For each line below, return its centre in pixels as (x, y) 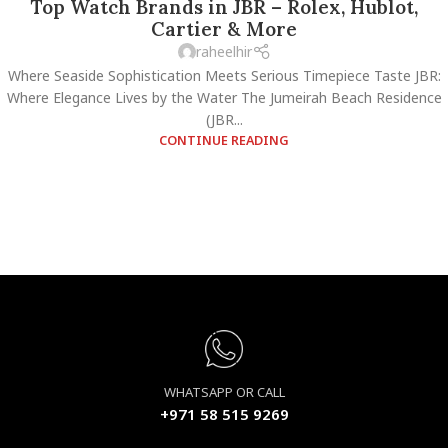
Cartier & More (224, 29)
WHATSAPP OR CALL (224, 391)
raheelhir (223, 52)
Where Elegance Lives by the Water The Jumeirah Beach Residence (224, 97)
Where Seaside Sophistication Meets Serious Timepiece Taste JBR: (224, 75)
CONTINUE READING (224, 140)
